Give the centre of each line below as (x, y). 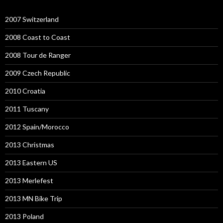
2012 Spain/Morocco (37, 127)
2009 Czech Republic (38, 73)
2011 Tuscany (27, 109)
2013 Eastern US (31, 163)
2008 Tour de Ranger (38, 55)
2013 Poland (24, 217)
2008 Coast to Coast (38, 37)
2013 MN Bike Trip (34, 199)
